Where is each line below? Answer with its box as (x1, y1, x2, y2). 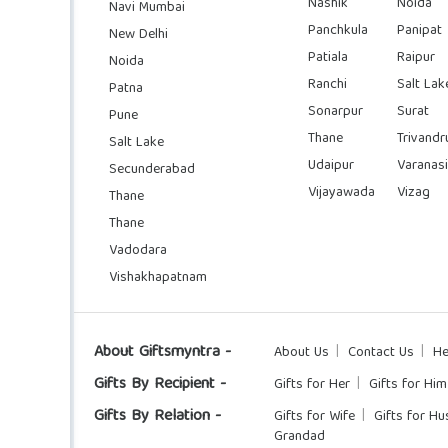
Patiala (308, 45, 349, 70)
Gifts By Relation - (94, 402, 221, 431)
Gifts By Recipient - (94, 370, 226, 399)
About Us (274, 340, 329, 365)
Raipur (396, 45, 435, 70)
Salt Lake (109, 130, 164, 155)
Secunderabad (109, 157, 195, 182)
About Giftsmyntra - (94, 338, 231, 367)
